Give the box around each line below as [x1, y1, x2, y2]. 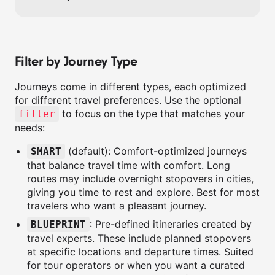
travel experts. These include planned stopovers [27, 232, 251, 244]
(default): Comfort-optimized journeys [65, 145, 247, 157]
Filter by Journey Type [15, 53, 137, 69]
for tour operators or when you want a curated [27, 259, 245, 271]
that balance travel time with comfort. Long [27, 159, 230, 171]
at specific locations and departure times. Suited [27, 246, 254, 258]
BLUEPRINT [31, 219, 86, 230]
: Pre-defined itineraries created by [90, 218, 252, 230]
